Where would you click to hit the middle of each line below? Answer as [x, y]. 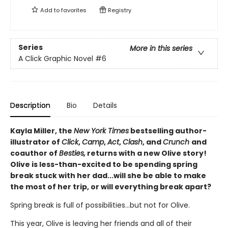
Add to [50, 10]
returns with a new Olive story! [146, 153]
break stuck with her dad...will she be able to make [108, 176]
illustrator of [36, 142]
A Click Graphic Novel [56, 59]
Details [105, 105]
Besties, [72, 153]
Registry [119, 10]
